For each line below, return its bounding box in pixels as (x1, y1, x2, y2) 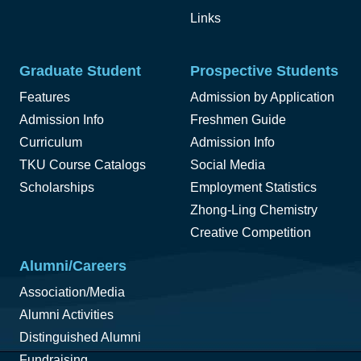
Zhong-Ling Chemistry (190, 203, 317, 218)
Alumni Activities (19, 308, 114, 322)
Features (19, 90, 70, 105)
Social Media (190, 158, 265, 172)
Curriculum (19, 135, 82, 150)
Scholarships (19, 180, 94, 195)
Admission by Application (190, 90, 334, 105)
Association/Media (19, 285, 125, 300)
